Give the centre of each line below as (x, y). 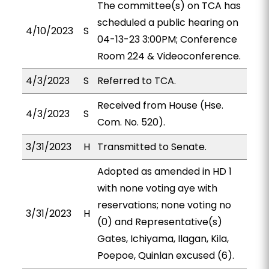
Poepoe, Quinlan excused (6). (165, 255)
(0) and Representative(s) (159, 222)
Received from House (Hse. (160, 105)
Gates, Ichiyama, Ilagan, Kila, (163, 239)
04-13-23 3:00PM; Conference (167, 39)
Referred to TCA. (136, 81)
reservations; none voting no (164, 205)
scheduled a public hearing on (168, 23)
